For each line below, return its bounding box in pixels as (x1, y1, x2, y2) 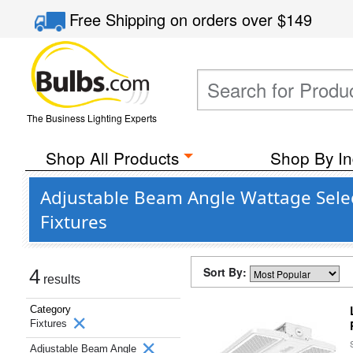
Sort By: (203, 264, 250, 280)
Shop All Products (45, 146, 179, 169)
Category (30, 303, 71, 315)
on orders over (170, 8, 278, 31)
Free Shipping (69, 8, 171, 31)
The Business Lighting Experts (26, 111, 157, 124)
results (40, 273, 80, 286)
